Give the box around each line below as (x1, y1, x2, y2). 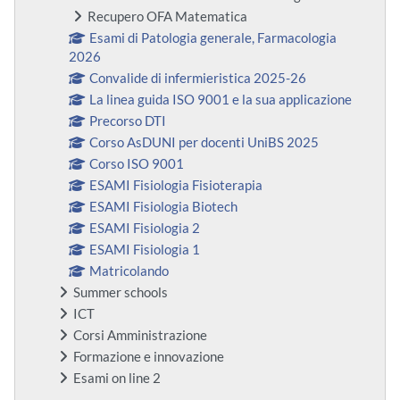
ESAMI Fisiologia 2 (89, 221, 201, 237)
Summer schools (73, 285, 168, 301)
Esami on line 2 (73, 371, 161, 387)
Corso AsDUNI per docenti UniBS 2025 (89, 135, 320, 151)
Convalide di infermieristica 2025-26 (89, 71, 307, 87)
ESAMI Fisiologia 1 (89, 242, 201, 258)
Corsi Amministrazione (73, 328, 207, 344)
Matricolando (89, 263, 170, 279)
